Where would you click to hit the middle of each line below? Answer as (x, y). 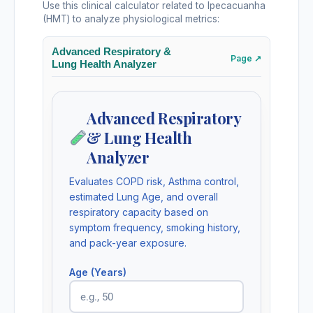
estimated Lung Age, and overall (144, 197)
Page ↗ (246, 58)
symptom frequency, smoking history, (155, 228)
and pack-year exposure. (128, 243)
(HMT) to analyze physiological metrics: (131, 19)
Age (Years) (98, 272)
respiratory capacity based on (139, 212)
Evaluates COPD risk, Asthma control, (154, 182)
